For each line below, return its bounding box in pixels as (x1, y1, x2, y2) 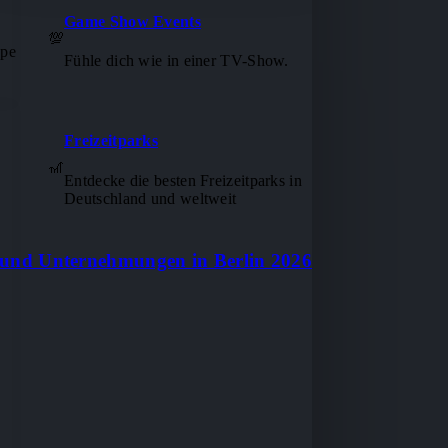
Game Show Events (64, 12, 201, 30)
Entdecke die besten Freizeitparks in (64, 171, 302, 189)
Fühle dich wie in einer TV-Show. (64, 52, 289, 70)
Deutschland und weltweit (64, 189, 237, 207)
